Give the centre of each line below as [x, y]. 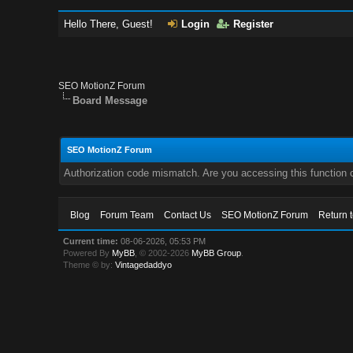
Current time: [91, 241]
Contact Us [188, 215]
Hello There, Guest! [110, 24]
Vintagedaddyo [144, 265]
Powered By [88, 253]
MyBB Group [217, 253]
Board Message [110, 100]
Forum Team [127, 215]
